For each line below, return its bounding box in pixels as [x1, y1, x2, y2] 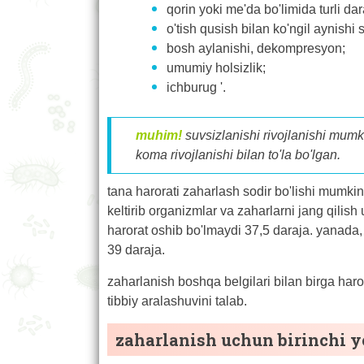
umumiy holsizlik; [167, 60, 266, 75]
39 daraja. [107, 242, 165, 257]
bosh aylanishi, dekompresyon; [167, 41, 345, 55]
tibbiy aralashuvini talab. [107, 293, 247, 308]
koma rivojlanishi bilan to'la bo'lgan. [136, 147, 340, 162]
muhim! [136, 128, 182, 142]
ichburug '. [167, 80, 226, 94]
